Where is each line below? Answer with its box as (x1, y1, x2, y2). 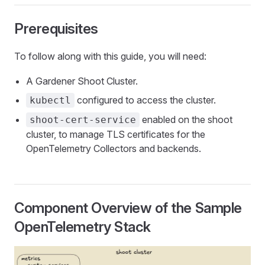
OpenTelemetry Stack (14, 218, 151, 235)
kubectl (30, 95, 71, 106)
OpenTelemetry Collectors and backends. (26, 143, 201, 154)
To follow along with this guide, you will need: (14, 50, 206, 62)
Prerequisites (14, 20, 98, 37)
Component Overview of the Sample (14, 199, 242, 216)
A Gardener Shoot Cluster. (26, 75, 138, 87)
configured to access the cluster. (75, 94, 216, 106)
